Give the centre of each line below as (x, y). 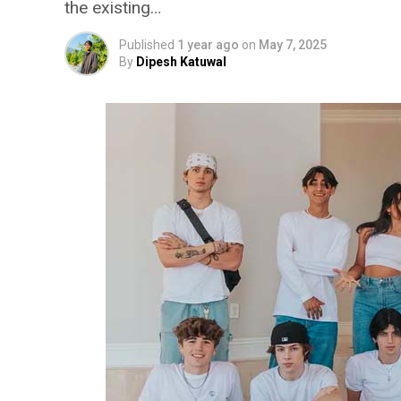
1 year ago (208, 45)
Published (147, 45)
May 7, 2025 (293, 45)
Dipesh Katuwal (181, 62)
